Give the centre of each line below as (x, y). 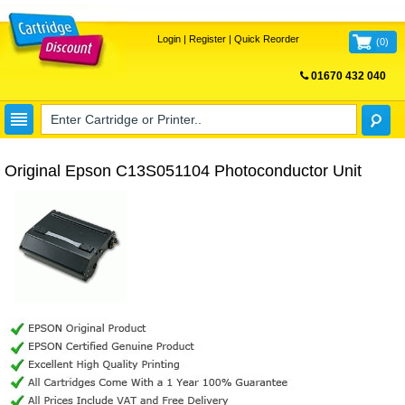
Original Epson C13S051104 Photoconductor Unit (183, 171)
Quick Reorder (266, 39)
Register (207, 39)
